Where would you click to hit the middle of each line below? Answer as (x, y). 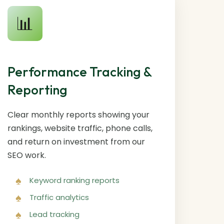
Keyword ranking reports (74, 180)
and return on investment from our (76, 141)
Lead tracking (54, 214)
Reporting (37, 89)
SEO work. (26, 155)
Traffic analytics (59, 197)
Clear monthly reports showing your (78, 114)
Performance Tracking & (79, 71)
